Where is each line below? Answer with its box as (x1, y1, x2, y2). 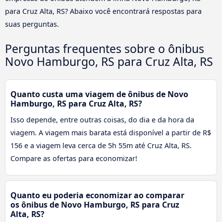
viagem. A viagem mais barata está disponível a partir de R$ (10, 128, 211, 138)
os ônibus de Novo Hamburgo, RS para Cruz (10, 199, 179, 211)
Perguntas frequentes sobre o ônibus (5, 41, 204, 56)
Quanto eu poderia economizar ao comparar (10, 190, 184, 201)
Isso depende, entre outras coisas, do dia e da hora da (10, 115, 194, 125)
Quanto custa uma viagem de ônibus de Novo (10, 89, 188, 100)
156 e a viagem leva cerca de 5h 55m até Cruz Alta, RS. (10, 141, 192, 151)
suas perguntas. (5, 19, 59, 29)
